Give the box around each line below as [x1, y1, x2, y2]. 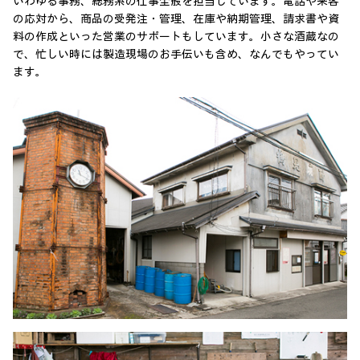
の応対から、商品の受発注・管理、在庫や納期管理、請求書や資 [13, 12, 339, 27]
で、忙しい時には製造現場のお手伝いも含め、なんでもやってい [13, 47, 339, 62]
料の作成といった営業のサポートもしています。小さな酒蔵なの [13, 30, 339, 44]
